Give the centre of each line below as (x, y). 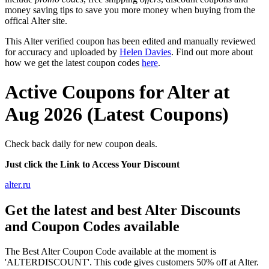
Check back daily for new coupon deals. (81, 144)
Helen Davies (145, 52)
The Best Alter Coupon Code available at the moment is (110, 252)
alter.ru (18, 184)
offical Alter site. (36, 20)
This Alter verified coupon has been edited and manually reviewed (130, 41)
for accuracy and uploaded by (62, 52)
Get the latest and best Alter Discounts (122, 210)
